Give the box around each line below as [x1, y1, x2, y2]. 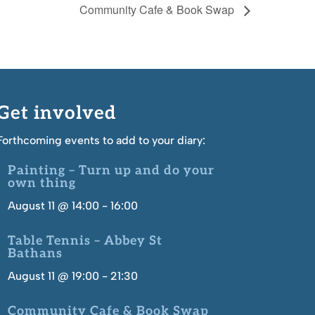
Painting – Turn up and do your [7, 162, 214, 178]
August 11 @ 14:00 [7, 198, 99, 212]
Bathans [7, 245, 63, 261]
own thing [7, 175, 76, 191]
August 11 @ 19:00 [7, 269, 99, 283]
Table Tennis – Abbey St [7, 233, 162, 248]
